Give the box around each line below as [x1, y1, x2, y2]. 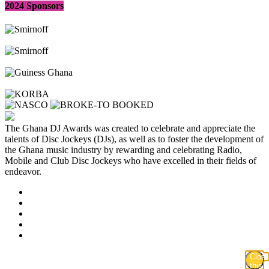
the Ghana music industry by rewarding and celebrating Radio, [5, 145, 242, 156]
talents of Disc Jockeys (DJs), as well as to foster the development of [5, 134, 264, 145]
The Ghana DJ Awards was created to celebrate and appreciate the [5, 123, 255, 134]
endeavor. [5, 166, 41, 177]
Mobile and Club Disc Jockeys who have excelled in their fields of [5, 156, 256, 166]
